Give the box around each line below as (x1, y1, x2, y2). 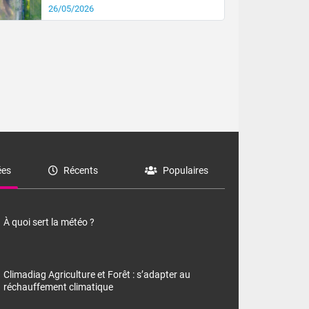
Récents (63, 164, 98, 176)
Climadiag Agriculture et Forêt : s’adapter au (3, 269, 191, 281)
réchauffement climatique (3, 281, 114, 293)
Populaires (162, 164, 208, 176)
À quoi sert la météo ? (3, 217, 95, 228)
